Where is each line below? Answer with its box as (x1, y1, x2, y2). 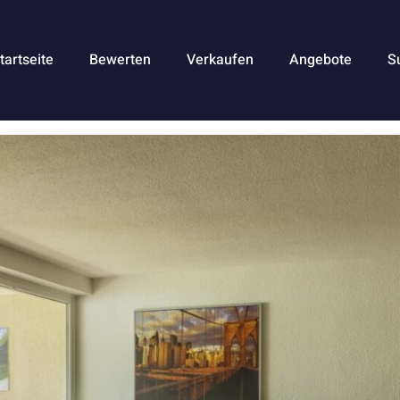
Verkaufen (186, 49, 254, 71)
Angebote (288, 49, 352, 71)
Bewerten (88, 49, 151, 71)
